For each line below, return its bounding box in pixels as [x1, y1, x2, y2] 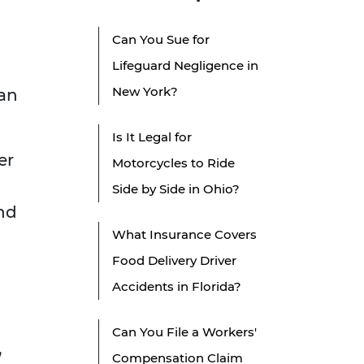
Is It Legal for [112, 129, 192, 145]
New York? [112, 84, 178, 100]
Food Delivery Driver [112, 253, 236, 269]
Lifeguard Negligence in [112, 58, 258, 74]
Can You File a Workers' [112, 324, 257, 340]
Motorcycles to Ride [112, 155, 235, 171]
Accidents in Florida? [112, 279, 241, 295]
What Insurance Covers [112, 227, 257, 243]
